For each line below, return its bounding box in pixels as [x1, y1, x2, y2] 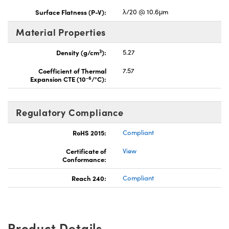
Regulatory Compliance [16, 106, 124, 119]
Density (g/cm [56, 48, 99, 57]
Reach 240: [72, 173, 106, 183]
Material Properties [16, 26, 106, 39]
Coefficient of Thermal [38, 66, 106, 76]
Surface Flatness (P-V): [35, 7, 106, 17]
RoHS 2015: [73, 128, 106, 138]
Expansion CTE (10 [30, 74, 86, 84]
